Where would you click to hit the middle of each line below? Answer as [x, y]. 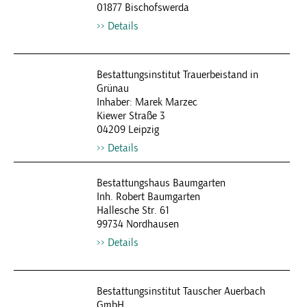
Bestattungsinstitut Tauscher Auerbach [181, 291]
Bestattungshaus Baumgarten [161, 183]
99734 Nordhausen [137, 224]
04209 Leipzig [127, 130]
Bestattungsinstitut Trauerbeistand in [177, 75]
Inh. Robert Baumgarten [148, 197]
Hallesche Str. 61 [133, 210]
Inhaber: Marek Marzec [147, 102]
